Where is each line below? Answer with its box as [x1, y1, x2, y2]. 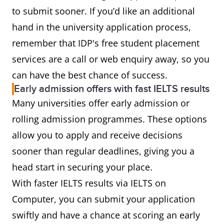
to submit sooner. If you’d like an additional [12, 5, 195, 17]
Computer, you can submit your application [12, 193, 195, 205]
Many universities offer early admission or [12, 97, 189, 109]
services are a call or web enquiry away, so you [12, 53, 209, 65]
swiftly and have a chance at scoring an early [12, 209, 200, 221]
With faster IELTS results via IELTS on [12, 177, 166, 189]
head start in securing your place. [12, 161, 152, 173]
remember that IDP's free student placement [12, 37, 199, 49]
